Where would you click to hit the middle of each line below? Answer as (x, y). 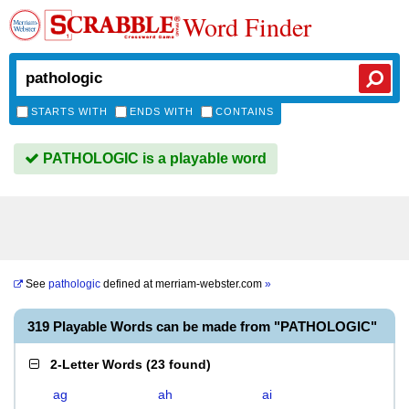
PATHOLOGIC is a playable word (153, 158)
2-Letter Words (96, 364)
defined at (128, 284)
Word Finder (247, 26)
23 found (178, 364)
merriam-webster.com (210, 284)
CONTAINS (245, 111)
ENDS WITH (162, 111)
